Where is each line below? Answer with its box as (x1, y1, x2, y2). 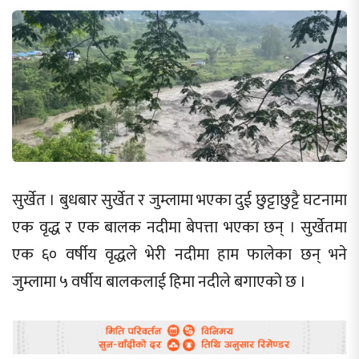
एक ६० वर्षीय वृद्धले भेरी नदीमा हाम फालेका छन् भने (12, 240, 347, 268)
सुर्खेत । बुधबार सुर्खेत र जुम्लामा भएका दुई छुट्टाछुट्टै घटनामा (12, 186, 347, 214)
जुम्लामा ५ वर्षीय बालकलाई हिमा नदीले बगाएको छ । (12, 268, 306, 296)
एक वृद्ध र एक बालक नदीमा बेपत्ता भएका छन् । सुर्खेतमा (12, 213, 347, 241)
